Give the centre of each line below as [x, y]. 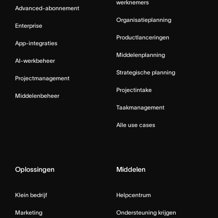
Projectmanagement [42, 78]
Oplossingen [35, 169]
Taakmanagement [140, 107]
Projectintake [134, 90]
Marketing [29, 212]
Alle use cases [136, 125]
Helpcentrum [134, 195]
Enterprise [29, 26]
